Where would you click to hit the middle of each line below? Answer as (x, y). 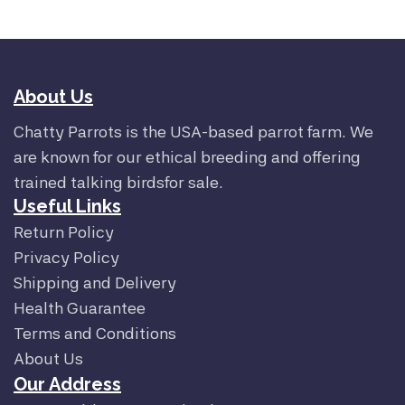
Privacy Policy (66, 258)
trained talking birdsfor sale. (118, 183)
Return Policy (64, 232)
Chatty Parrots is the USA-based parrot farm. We (193, 132)
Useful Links (67, 207)
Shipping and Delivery (95, 283)
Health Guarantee (80, 308)
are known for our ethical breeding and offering (187, 157)
